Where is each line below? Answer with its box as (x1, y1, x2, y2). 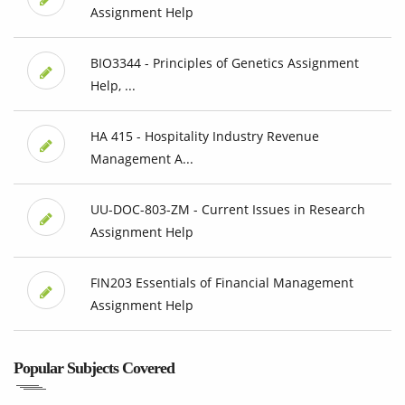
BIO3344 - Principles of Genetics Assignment (89, 54, 359, 72)
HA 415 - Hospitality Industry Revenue (89, 127, 319, 146)
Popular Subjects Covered (14, 359, 174, 378)
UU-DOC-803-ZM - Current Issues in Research (89, 201, 365, 219)
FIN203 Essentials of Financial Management (89, 274, 353, 292)
